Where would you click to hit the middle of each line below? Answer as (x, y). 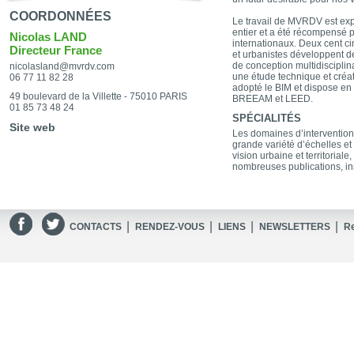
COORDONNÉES (60, 16)
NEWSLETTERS (295, 227)
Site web (32, 127)
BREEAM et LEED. (273, 99)
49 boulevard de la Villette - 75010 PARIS (98, 96)
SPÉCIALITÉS (267, 118)
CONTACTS (96, 227)
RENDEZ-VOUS (170, 227)
